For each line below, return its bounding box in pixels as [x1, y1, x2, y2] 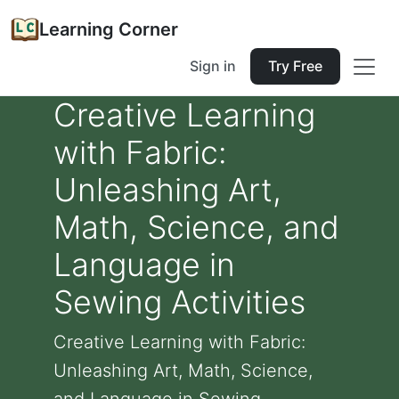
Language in [53, 245, 235, 284]
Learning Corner [39, 19, 178, 40]
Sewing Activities [53, 282, 305, 322]
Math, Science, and [53, 208, 339, 247]
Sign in [190, 57, 236, 75]
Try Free [268, 57, 322, 75]
